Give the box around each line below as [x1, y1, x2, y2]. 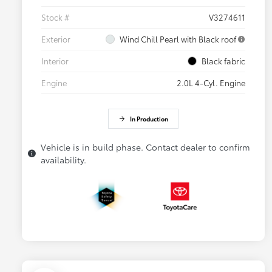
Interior [41, 55, 69, 67]
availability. [41, 154, 86, 166]
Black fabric [202, 55, 245, 67]
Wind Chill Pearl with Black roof [120, 33, 236, 45]
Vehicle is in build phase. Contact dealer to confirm [41, 141, 250, 154]
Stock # [41, 12, 70, 23]
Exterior [41, 33, 70, 45]
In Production [129, 114, 168, 124]
